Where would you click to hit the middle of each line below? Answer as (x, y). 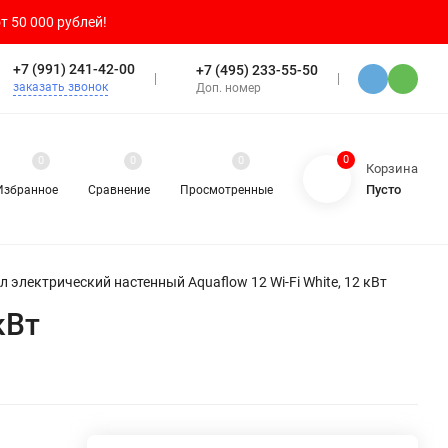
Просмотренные (226, 190)
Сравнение (119, 190)
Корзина (392, 168)
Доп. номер (228, 87)
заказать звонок (60, 87)
